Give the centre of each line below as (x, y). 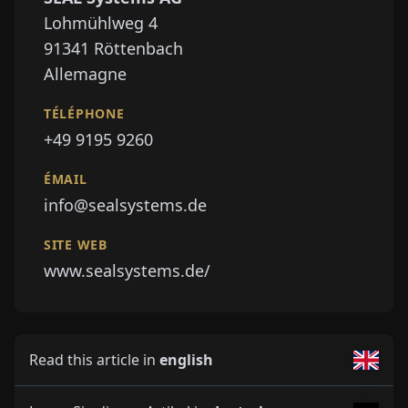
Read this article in (94, 360)
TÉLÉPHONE (84, 114)
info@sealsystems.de (125, 205)
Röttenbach (138, 49)
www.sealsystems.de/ (127, 271)
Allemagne (85, 74)
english (186, 360)
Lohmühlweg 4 (101, 23)
